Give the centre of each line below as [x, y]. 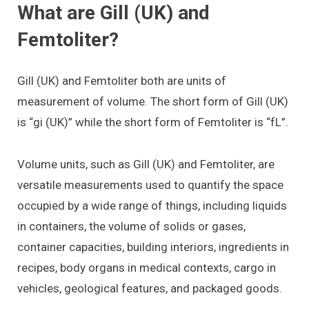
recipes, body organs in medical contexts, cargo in [147, 267]
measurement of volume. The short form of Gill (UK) [153, 102]
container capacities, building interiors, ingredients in [153, 247]
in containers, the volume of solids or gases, [131, 226]
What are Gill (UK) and [113, 13]
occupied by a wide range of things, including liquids [152, 205]
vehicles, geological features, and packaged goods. [150, 288]
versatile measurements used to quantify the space [150, 185]
